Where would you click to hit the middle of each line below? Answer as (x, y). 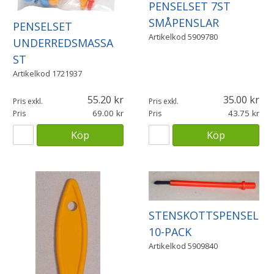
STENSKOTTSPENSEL (203, 215)
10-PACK (170, 231)
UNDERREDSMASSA (63, 43)
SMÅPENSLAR (183, 23)
